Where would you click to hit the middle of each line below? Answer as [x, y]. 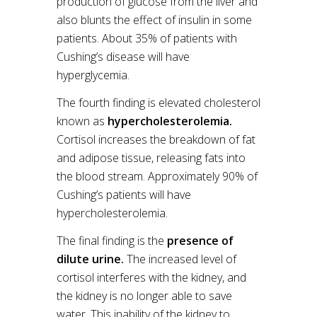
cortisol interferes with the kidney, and [151, 277]
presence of [200, 241]
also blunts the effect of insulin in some [154, 20]
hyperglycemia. [93, 75]
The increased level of [180, 259]
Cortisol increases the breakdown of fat [156, 139]
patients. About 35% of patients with [147, 38]
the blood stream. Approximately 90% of [157, 176]
